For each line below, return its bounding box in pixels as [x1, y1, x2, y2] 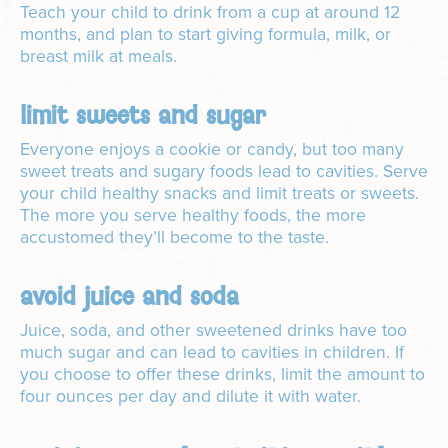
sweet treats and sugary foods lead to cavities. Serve [20, 158, 428, 185]
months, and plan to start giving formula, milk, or [20, 21, 391, 48]
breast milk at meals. [20, 43, 187, 70]
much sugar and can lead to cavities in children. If [20, 339, 404, 366]
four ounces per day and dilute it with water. [20, 383, 371, 410]
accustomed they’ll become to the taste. [20, 224, 339, 251]
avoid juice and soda [20, 280, 239, 313]
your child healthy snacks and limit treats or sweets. [20, 180, 419, 207]
